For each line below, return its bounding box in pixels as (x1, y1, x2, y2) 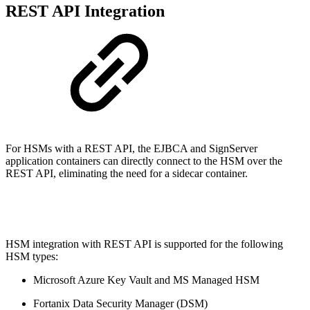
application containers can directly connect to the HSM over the (6, 155, 282, 167)
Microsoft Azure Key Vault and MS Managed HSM (33, 274, 259, 286)
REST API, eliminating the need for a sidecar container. (6, 167, 248, 180)
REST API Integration (6, 2, 165, 21)
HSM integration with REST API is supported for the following (6, 238, 283, 250)
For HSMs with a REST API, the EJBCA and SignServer (6, 143, 257, 155)
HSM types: (6, 250, 58, 263)
